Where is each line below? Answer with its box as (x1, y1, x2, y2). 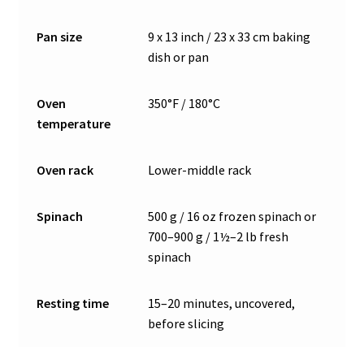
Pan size (37, 28, 83, 45)
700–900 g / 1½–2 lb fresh (148, 228, 289, 245)
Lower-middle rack (148, 162, 252, 179)
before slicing (148, 315, 225, 332)
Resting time (37, 295, 110, 312)
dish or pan (148, 49, 210, 66)
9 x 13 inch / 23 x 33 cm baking (148, 28, 311, 45)
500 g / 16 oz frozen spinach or (148, 208, 317, 225)
